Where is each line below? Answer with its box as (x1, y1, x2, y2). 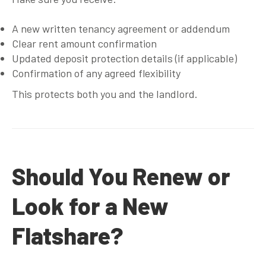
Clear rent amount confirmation (12, 36, 157, 50)
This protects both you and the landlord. (12, 87, 198, 100)
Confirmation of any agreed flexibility (12, 66, 180, 80)
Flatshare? (12, 221, 123, 249)
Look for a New (12, 191, 169, 220)
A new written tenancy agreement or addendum (12, 21, 230, 35)
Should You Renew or (12, 161, 230, 190)
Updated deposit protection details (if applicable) (12, 51, 237, 65)
